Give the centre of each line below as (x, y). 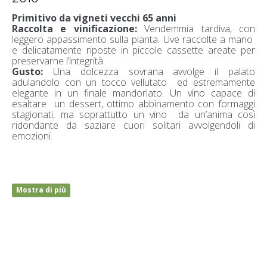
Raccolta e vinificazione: (74, 28)
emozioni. (32, 136)
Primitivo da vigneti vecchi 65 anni (94, 18)
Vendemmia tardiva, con (196, 28)
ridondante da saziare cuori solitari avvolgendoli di (133, 125)
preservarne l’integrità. (58, 60)
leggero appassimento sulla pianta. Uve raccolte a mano (133, 39)
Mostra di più (41, 190)
